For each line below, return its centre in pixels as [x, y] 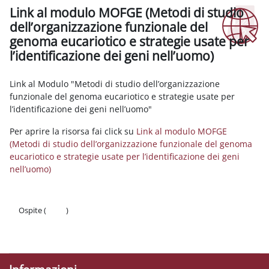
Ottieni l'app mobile [54, 236]
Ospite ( [32, 210]
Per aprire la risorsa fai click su [73, 131]
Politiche [34, 223]
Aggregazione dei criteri [57, 73]
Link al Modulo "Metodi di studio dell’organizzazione [115, 83]
